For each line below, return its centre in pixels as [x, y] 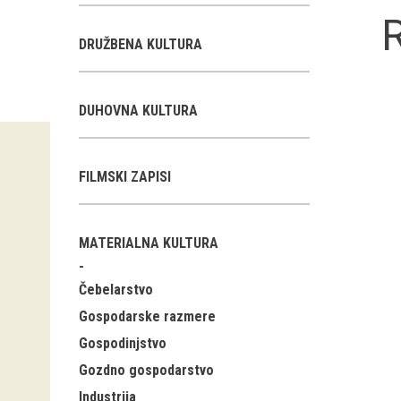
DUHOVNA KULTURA [138, 111]
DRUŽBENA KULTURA [141, 44]
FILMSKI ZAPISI [125, 177]
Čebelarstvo [116, 290]
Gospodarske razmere [147, 316]
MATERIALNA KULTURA [149, 243]
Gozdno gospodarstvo [146, 370]
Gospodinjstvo [123, 343]
